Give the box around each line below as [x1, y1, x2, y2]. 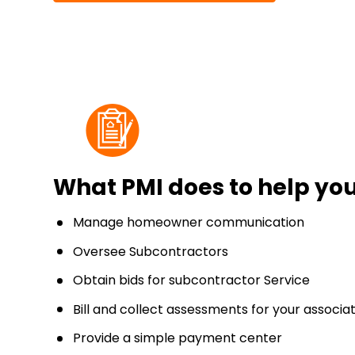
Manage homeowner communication [73, 213, 305, 231]
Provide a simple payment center [73, 329, 283, 348]
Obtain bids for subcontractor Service [73, 271, 311, 290]
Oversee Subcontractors [73, 242, 229, 261]
